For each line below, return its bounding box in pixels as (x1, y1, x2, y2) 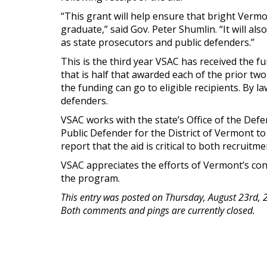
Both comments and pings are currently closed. (61, 204, 255, 217)
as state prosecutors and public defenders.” (61, 36, 254, 49)
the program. (61, 172, 120, 185)
